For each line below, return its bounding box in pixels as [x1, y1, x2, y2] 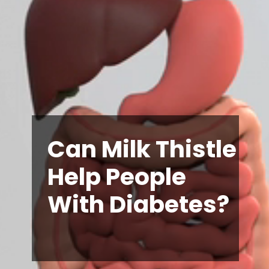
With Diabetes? [47, 187, 230, 221]
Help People [47, 160, 187, 193]
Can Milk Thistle [47, 132, 237, 166]
